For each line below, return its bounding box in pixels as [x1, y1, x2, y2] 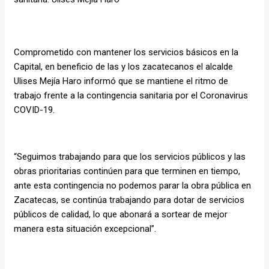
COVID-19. [14, 104, 55, 115]
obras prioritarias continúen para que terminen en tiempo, [14, 165, 240, 177]
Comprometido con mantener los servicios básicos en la [14, 46, 238, 58]
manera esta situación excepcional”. [14, 223, 156, 234]
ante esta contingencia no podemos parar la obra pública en [14, 180, 251, 191]
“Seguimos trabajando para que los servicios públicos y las [14, 151, 246, 162]
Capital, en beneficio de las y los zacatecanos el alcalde [14, 61, 233, 72]
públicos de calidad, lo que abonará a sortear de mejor [14, 208, 228, 220]
